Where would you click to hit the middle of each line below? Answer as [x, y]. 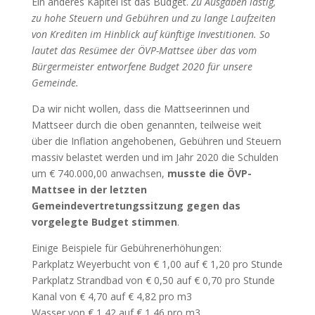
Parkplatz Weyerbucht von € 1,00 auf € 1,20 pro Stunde [157, 264]
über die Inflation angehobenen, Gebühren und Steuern [156, 141]
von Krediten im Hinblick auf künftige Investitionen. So [150, 34]
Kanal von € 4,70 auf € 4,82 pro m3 [111, 296]
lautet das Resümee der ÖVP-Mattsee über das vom [144, 50]
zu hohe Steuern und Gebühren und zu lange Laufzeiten [153, 18]
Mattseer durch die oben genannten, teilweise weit [146, 124]
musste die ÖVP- [209, 173]
